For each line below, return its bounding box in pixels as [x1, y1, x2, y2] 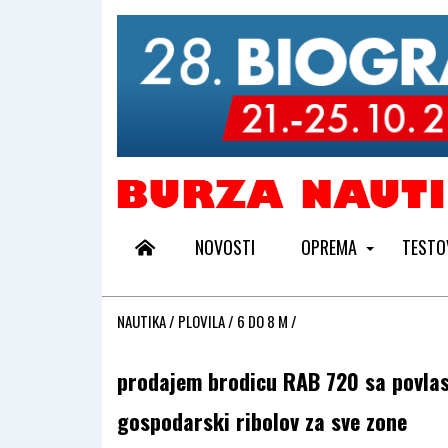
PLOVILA [178, 309, 225, 332]
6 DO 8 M [237, 309, 288, 332]
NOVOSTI [195, 233, 255, 260]
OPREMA [300, 233, 357, 260]
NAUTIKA [117, 309, 166, 332]
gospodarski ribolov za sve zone [117, 404, 407, 437]
